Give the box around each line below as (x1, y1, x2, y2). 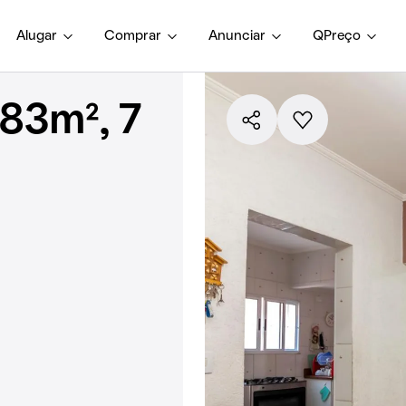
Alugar (16, 29, 57, 43)
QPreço (313, 29, 361, 43)
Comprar (104, 29, 161, 43)
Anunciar (208, 29, 266, 43)
